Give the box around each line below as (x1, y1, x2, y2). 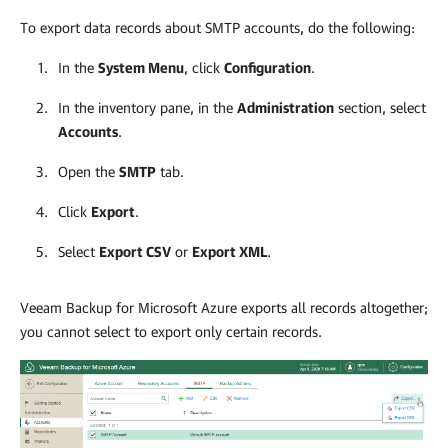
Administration (237, 98, 334, 116)
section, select (334, 98, 426, 116)
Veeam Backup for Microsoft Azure (20, 298, 237, 316)
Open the (58, 162, 119, 180)
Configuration (224, 58, 311, 76)
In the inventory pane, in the (58, 98, 237, 116)
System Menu (98, 58, 184, 76)
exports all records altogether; (237, 298, 428, 316)
